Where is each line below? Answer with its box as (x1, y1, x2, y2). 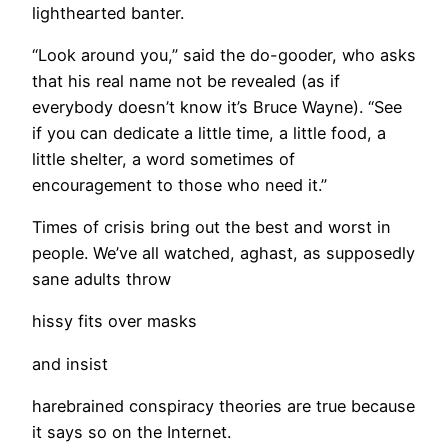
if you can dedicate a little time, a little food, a (32, 122, 386, 143)
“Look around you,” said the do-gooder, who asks (32, 44, 416, 65)
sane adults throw (32, 269, 171, 290)
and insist (32, 353, 108, 374)
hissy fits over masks (32, 311, 197, 332)
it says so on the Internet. (32, 421, 231, 442)
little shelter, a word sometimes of (32, 148, 295, 169)
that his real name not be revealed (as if (32, 70, 340, 91)
